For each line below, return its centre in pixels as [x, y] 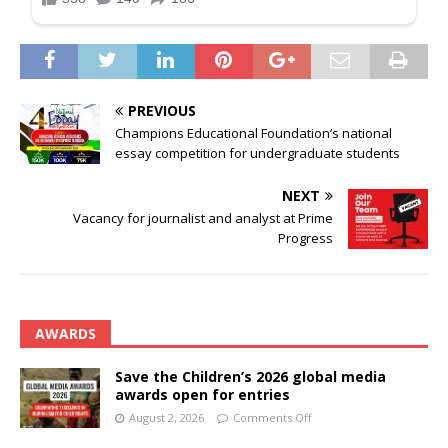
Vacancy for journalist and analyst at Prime [203, 217]
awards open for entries [202, 394]
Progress [305, 237]
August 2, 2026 [166, 417]
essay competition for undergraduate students [257, 152]
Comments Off [272, 417]
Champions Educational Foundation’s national [253, 132]
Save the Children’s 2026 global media [250, 376]
